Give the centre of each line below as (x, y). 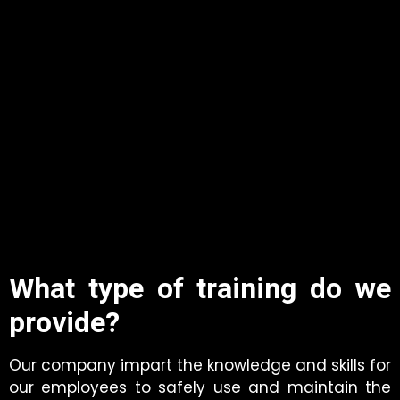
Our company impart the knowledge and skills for (200, 366)
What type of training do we (200, 289)
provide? (64, 323)
